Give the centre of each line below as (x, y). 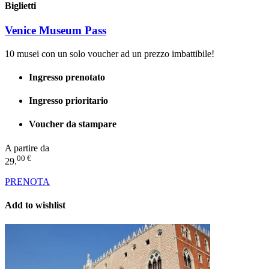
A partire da (27, 148)
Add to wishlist (35, 205)
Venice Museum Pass (56, 30)
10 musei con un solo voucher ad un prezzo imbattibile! (110, 53)
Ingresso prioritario (68, 101)
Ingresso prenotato (67, 77)
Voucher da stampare (73, 124)
